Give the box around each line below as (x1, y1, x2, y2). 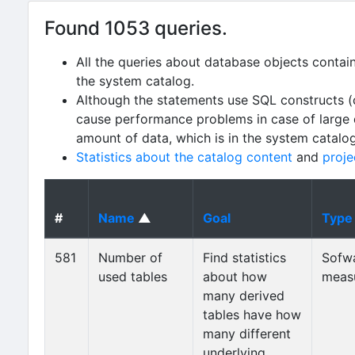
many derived (203, 288, 284, 303)
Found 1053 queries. (44, 17, 227, 40)
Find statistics (203, 250, 286, 265)
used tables (98, 269, 167, 284)
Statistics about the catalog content (76, 149, 292, 165)
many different (203, 326, 291, 342)
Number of (98, 250, 162, 265)
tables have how (203, 307, 301, 323)
